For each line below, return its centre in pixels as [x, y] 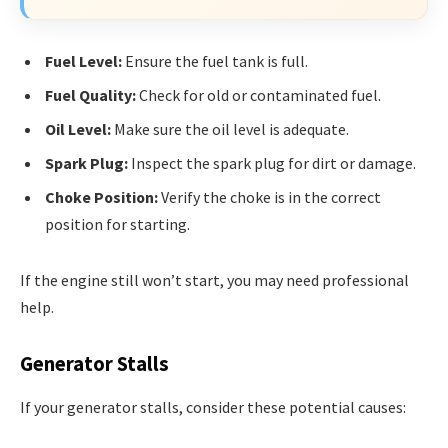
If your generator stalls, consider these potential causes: [213, 407]
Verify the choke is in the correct [269, 197]
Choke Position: [101, 197]
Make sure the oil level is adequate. [230, 129]
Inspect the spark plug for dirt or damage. [272, 163]
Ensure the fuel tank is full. [215, 61]
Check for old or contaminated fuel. [258, 95]
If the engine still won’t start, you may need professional [214, 280]
